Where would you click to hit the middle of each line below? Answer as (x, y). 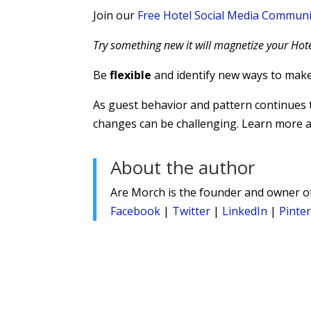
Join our (116, 15)
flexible (129, 75)
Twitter (192, 211)
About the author (183, 167)
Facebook (136, 211)
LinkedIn (245, 211)
